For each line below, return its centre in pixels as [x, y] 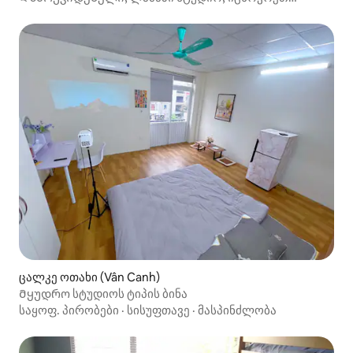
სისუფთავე [158, 310]
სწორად [43, 12]
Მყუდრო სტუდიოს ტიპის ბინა [103, 293]
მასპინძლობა [237, 310]
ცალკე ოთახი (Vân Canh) [89, 277]
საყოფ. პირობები [69, 310]
